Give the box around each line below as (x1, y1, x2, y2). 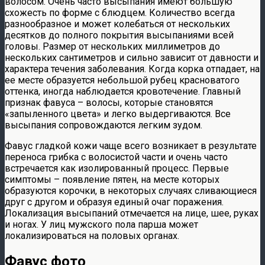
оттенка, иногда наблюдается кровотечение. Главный (5, 85, 241, 97)
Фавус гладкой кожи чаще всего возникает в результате (5, 140, 257, 151)
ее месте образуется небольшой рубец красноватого (5, 74, 240, 86)
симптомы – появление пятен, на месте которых (5, 173, 219, 185)
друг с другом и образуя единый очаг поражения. (5, 196, 224, 208)
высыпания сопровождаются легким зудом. (5, 119, 202, 131)
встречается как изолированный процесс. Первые (5, 162, 229, 174)
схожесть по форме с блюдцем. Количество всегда (5, 7, 235, 18)
